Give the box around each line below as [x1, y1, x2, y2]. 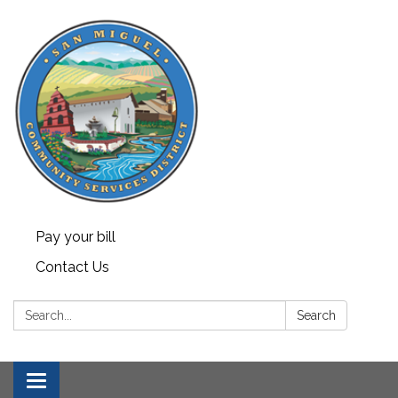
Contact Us [36, 259, 109, 275]
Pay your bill [36, 228, 115, 245]
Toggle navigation [36, 374, 154, 391]
